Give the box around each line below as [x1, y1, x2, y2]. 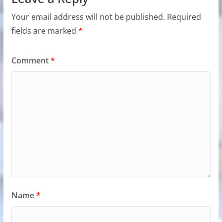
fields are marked [11, 25, 78, 37]
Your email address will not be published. [11, 11, 165, 23]
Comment [11, 55, 51, 66]
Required [166, 11, 201, 23]
